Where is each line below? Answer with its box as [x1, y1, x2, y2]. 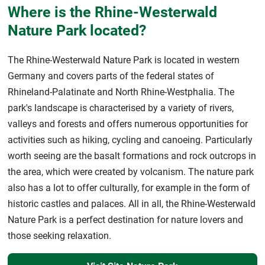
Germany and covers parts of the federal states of [8, 70, 214, 82]
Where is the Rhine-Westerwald [8, 3, 217, 21]
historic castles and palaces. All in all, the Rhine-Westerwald [8, 198, 256, 209]
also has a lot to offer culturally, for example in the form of [8, 182, 250, 193]
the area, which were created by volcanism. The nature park [8, 166, 254, 177]
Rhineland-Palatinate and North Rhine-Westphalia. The [8, 86, 234, 98]
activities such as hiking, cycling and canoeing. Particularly [8, 134, 253, 146]
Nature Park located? [8, 21, 146, 39]
